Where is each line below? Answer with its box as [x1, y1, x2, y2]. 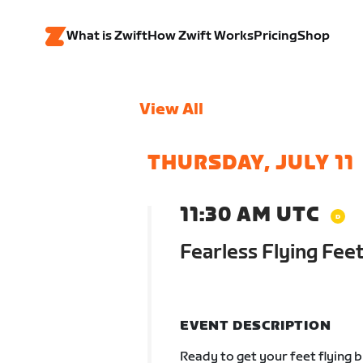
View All [139, 100, 203, 119]
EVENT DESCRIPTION [179, 318, 331, 334]
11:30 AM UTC [179, 203, 319, 227]
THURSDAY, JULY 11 [147, 152, 354, 175]
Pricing [254, 28, 297, 44]
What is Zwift [66, 28, 147, 44]
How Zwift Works [147, 28, 254, 44]
